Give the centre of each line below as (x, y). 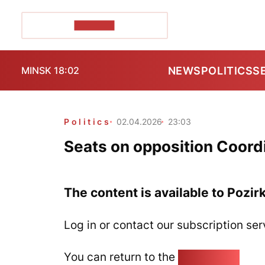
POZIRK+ (94, 25)
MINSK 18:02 (50, 70)
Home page (209, 257)
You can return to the (121, 257)
